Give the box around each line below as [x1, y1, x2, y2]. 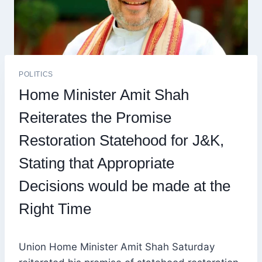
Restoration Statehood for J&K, [19, 132, 224, 150]
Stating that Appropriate [19, 154, 174, 173]
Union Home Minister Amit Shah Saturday [19, 241, 215, 253]
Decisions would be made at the [19, 177, 230, 195]
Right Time [19, 200, 91, 218]
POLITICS [19, 70, 53, 79]
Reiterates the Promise [19, 109, 171, 127]
